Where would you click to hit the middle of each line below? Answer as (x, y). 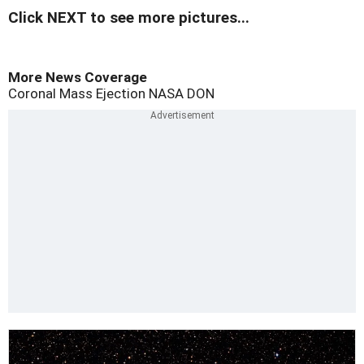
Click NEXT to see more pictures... (129, 18)
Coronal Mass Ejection (77, 94)
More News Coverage (78, 78)
